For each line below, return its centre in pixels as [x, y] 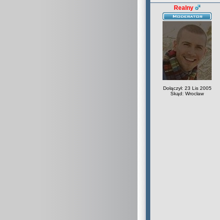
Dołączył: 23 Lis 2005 [187, 88]
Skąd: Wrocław [187, 94]
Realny [184, 8]
